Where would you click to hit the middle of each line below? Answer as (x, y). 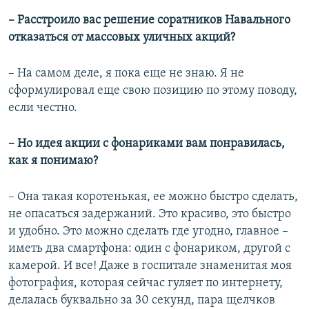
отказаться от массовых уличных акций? (122, 37)
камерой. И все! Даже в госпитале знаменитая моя (150, 266)
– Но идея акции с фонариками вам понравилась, (147, 143)
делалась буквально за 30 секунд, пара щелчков (142, 300)
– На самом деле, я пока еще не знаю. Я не (126, 73)
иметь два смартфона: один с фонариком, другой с (149, 248)
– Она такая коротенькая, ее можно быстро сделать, (153, 197)
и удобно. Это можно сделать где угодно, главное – (148, 231)
